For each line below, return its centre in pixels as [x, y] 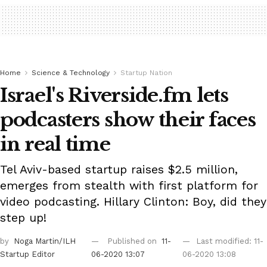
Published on [133, 241]
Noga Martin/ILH [45, 241]
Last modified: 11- [230, 241]
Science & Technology [71, 73]
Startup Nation [146, 73]
